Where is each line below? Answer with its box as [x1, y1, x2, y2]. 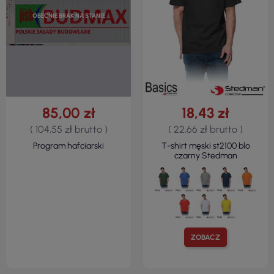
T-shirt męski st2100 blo [161, 141, 250, 152]
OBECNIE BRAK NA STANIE [32, 11, 105, 20]
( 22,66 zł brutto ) [168, 124, 243, 136]
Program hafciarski [33, 141, 104, 152]
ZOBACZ [191, 233, 220, 242]
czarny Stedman [174, 150, 237, 161]
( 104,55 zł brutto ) [29, 124, 108, 136]
